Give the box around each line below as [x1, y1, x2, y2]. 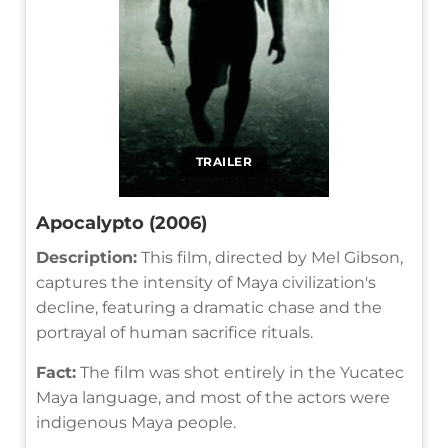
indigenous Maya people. [36, 412, 236, 432]
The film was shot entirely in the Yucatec [76, 362, 404, 382]
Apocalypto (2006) [36, 211, 207, 234]
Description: [36, 247, 137, 267]
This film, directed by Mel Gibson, [137, 247, 403, 267]
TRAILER [195, 153, 253, 169]
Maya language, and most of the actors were [36, 387, 390, 407]
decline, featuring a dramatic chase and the [36, 297, 382, 317]
